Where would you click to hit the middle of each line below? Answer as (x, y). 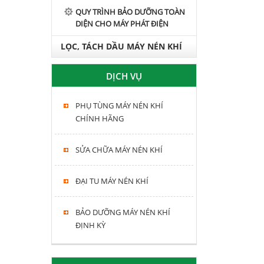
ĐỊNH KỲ (90, 225)
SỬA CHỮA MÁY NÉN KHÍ (119, 150)
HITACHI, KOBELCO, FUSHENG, (122, 67)
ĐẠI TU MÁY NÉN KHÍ (112, 181)
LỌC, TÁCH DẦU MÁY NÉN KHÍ (121, 46)
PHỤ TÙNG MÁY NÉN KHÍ (119, 105)
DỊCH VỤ (124, 76)
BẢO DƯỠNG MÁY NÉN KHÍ (123, 212)
